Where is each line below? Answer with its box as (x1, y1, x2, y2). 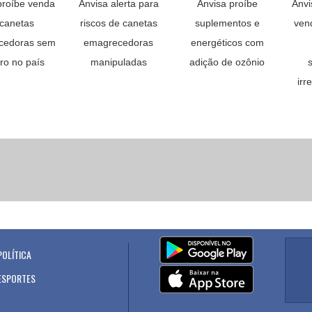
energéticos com (190, 37, 264, 48)
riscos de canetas (79, 17, 157, 29)
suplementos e (194, 17, 260, 29)
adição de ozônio (189, 56, 265, 68)
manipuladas (90, 56, 147, 68)
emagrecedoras (84, 37, 153, 48)
